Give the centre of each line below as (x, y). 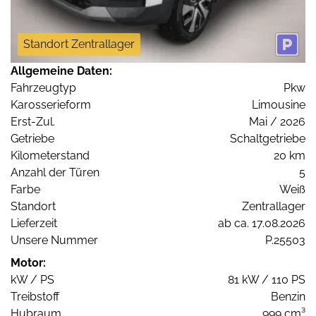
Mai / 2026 (277, 121)
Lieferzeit (34, 223)
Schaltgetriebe (268, 138)
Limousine (279, 104)
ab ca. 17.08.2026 (262, 223)
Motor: (28, 262)
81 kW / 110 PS (267, 279)
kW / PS (32, 279)
